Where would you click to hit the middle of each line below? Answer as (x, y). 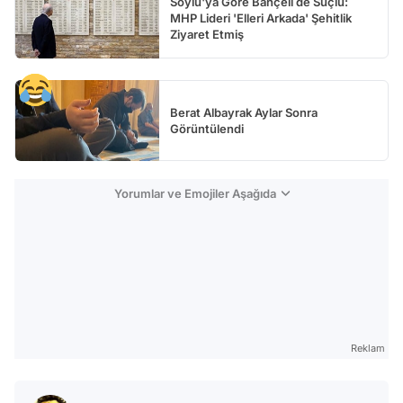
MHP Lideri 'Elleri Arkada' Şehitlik (261, 18)
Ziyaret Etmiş (207, 34)
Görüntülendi (207, 128)
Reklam (368, 348)
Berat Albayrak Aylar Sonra (244, 112)
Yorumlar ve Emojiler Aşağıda (195, 193)
